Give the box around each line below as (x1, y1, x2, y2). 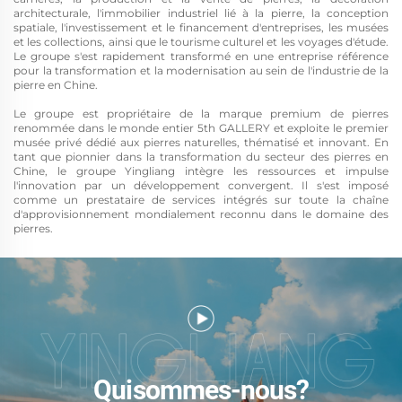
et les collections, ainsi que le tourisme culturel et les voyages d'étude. (13, 35, 389, 48)
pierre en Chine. (13, 78, 98, 92)
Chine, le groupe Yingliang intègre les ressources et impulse (13, 164, 389, 178)
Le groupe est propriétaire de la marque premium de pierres (13, 107, 389, 120)
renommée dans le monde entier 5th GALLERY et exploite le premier (13, 121, 389, 135)
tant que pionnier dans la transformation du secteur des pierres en (13, 150, 389, 163)
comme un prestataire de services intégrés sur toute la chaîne (13, 193, 389, 206)
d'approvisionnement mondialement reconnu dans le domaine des (13, 207, 389, 221)
